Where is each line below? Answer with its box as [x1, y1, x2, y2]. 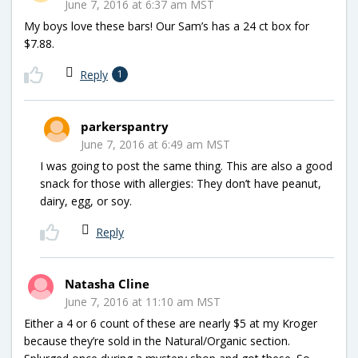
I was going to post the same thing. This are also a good [40, 157, 332, 173]
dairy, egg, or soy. [40, 193, 132, 209]
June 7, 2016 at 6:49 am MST [81, 136, 230, 152]
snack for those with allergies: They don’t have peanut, [40, 175, 321, 191]
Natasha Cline [65, 275, 149, 292]
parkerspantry [81, 117, 169, 134]
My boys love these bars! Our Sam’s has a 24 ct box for [24, 18, 309, 34]
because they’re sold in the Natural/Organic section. [24, 332, 290, 348]
